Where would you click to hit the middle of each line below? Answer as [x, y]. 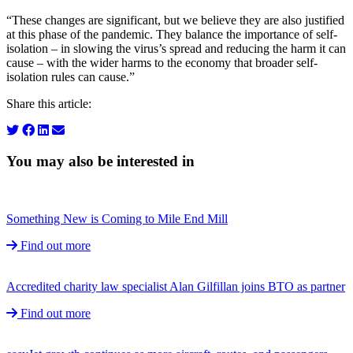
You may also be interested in [100, 162]
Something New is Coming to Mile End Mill [117, 218]
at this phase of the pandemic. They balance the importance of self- [172, 35]
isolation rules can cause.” [71, 77]
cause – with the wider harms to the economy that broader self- [162, 63]
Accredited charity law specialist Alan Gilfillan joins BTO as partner [176, 286]
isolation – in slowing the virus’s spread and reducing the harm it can [176, 49]
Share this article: [49, 104]
